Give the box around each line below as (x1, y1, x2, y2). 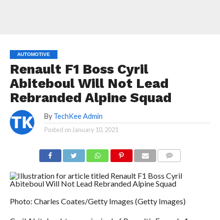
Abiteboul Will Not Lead (9, 76, 168, 91)
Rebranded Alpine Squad (9, 90, 171, 106)
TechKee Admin (53, 112, 103, 120)
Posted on (44, 126, 71, 134)
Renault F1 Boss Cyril (9, 61, 148, 77)
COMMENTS (161, 164, 194, 170)
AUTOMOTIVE (17, 52, 50, 57)
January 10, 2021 (72, 126, 118, 134)
